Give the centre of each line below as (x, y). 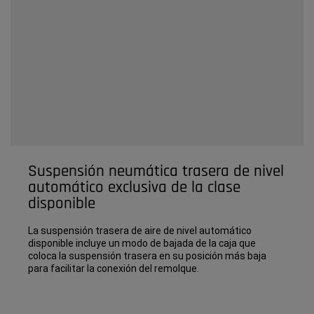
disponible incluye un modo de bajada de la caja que (142, 244)
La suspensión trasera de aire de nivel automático (140, 231)
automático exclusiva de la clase (134, 188)
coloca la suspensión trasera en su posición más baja (147, 256)
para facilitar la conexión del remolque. (114, 269)
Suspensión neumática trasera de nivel (156, 172)
